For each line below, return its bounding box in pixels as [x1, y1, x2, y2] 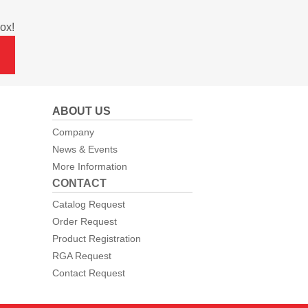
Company [52, 126, 94, 138]
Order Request [52, 216, 117, 228]
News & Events [52, 144, 118, 155]
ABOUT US [52, 105, 111, 118]
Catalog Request [52, 199, 125, 210]
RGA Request [52, 250, 111, 262]
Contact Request [52, 267, 125, 279]
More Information [52, 161, 127, 173]
